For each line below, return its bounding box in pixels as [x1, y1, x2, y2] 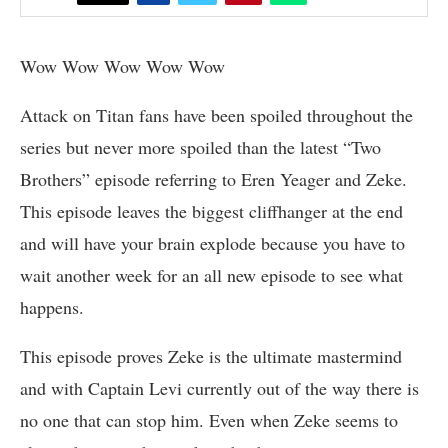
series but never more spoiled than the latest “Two [20, 134, 381, 159]
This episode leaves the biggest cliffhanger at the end [20, 198, 403, 223]
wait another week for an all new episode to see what [20, 262, 403, 287]
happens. [20, 294, 84, 319]
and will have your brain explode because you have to [20, 230, 405, 255]
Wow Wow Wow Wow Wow [20, 53, 225, 78]
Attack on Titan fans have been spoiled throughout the [20, 102, 413, 127]
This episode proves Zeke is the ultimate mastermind [20, 343, 402, 368]
